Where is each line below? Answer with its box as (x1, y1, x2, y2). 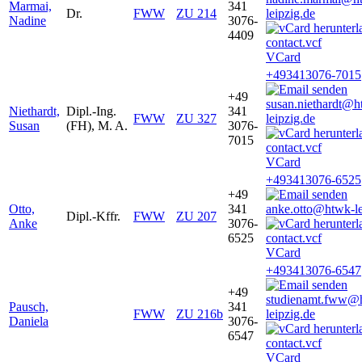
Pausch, (9, 299, 48, 314)
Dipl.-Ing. (66, 103, 116, 118)
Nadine (9, 13, 46, 27)
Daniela (9, 314, 48, 328)
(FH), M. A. (66, 118, 128, 133)
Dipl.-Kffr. (66, 208, 120, 223)
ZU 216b (176, 306, 223, 321)
